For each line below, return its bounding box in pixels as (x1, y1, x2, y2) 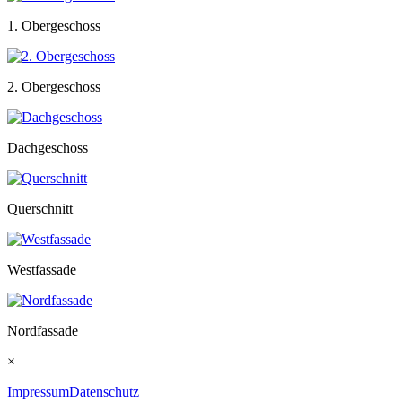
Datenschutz (69, 384, 139, 400)
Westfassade (7, 262, 76, 278)
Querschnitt (7, 201, 73, 217)
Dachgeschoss (7, 140, 88, 156)
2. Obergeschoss (7, 79, 100, 95)
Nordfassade (7, 323, 78, 339)
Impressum (7, 384, 69, 400)
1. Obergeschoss (7, 18, 100, 34)
